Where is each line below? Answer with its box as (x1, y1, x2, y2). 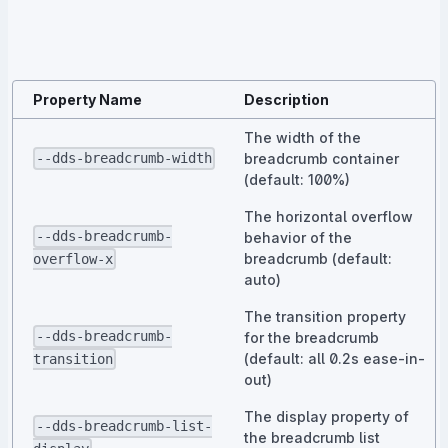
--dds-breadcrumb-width (36, 150, 213, 167)
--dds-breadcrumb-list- (36, 418, 213, 435)
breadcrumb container (244, 149, 399, 167)
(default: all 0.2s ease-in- (244, 349, 425, 367)
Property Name (33, 90, 142, 108)
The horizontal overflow (244, 207, 413, 225)
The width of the (244, 128, 361, 146)
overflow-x (33, 251, 113, 268)
